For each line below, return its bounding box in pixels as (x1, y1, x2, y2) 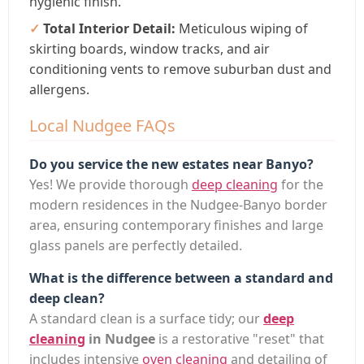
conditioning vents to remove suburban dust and (29, 59, 331, 78)
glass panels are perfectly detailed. (29, 236, 242, 254)
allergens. (29, 80, 89, 98)
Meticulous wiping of (175, 19, 308, 37)
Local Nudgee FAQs (29, 114, 175, 136)
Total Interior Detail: (43, 19, 175, 37)
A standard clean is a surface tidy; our (29, 309, 263, 327)
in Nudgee (85, 329, 155, 348)
